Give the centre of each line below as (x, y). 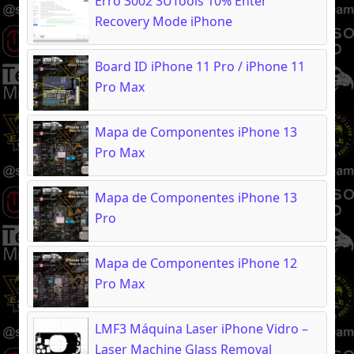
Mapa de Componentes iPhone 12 (196, 263)
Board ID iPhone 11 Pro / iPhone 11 (200, 66)
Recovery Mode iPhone (164, 21)
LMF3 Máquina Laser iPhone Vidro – (201, 328)
